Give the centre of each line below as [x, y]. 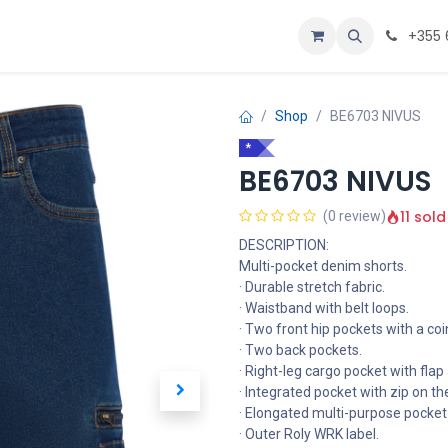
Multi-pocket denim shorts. [323, 266]
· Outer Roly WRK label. [309, 434]
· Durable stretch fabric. [312, 287]
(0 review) [354, 216]
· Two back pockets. [300, 350]
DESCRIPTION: [284, 245]
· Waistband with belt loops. [324, 308]
